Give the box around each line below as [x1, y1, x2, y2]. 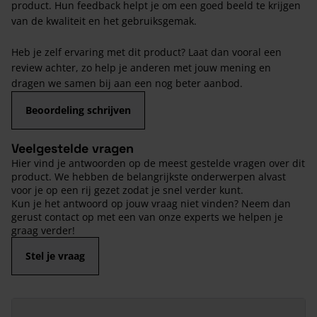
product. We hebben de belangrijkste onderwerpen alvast [11, 169, 286, 183]
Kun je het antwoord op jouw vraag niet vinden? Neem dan [11, 196, 291, 210]
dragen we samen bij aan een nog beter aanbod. [11, 76, 243, 90]
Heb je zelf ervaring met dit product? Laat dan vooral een [11, 45, 282, 59]
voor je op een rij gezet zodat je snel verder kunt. [11, 183, 243, 197]
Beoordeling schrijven [25, 103, 131, 117]
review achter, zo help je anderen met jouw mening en [11, 60, 271, 74]
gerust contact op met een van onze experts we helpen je [11, 209, 283, 224]
